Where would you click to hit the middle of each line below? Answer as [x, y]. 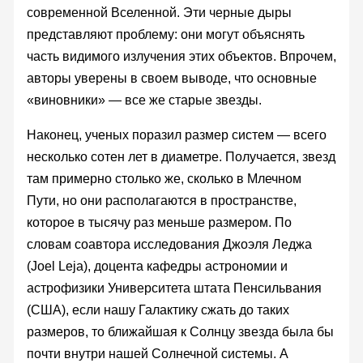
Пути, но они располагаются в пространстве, [161, 200]
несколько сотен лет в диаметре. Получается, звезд [181, 156]
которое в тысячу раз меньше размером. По [159, 222]
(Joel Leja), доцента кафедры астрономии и [157, 266]
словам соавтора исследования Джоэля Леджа [169, 244]
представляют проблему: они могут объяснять [165, 34]
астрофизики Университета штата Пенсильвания [174, 288]
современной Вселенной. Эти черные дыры [159, 12]
